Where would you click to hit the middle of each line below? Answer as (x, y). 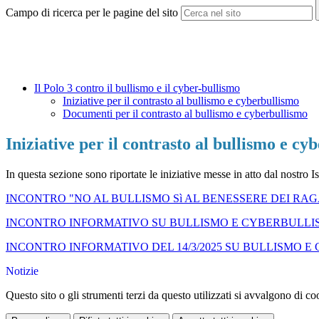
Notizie (22, 271)
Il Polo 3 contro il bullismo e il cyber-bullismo (137, 88)
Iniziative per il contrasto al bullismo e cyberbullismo (181, 101)
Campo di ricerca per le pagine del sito (92, 13)
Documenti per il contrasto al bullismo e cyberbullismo (185, 114)
